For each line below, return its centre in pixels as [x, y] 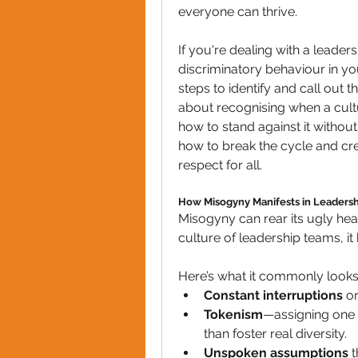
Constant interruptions [273, 295]
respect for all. [220, 165]
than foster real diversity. [275, 333]
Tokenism [233, 314]
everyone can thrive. [238, 11]
